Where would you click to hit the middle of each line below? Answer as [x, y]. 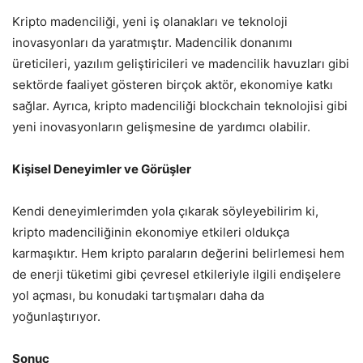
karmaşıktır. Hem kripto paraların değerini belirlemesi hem [178, 254]
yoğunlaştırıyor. [56, 317]
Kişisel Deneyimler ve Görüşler [102, 169]
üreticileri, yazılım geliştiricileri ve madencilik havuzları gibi [181, 64]
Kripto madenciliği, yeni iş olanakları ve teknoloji [150, 22]
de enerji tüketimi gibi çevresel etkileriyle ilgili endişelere [177, 275]
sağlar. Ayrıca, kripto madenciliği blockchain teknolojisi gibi [180, 106]
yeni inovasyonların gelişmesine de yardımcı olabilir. [161, 127]
